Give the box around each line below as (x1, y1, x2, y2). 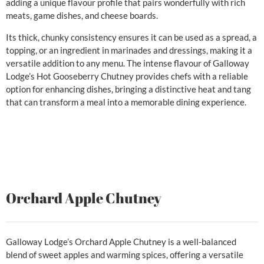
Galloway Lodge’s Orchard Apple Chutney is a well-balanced (6, 236, 236, 247)
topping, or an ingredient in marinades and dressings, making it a (6, 44, 252, 55)
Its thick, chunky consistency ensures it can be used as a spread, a (6, 31, 257, 42)
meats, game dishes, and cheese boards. (6, 10, 158, 21)
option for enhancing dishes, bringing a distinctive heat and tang (6, 83, 251, 94)
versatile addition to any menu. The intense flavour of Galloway (6, 57, 249, 68)
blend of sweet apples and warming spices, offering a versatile (6, 249, 243, 260)
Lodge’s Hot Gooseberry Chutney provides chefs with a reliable (6, 70, 248, 81)
